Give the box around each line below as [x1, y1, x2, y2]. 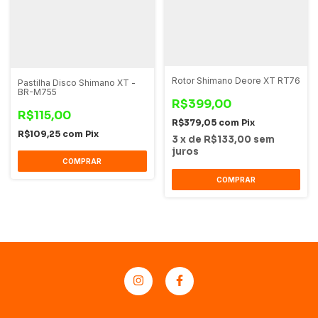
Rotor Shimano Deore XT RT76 [171, 75, 300, 86]
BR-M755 [18, 87, 57, 97]
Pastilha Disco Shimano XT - [18, 77, 136, 88]
